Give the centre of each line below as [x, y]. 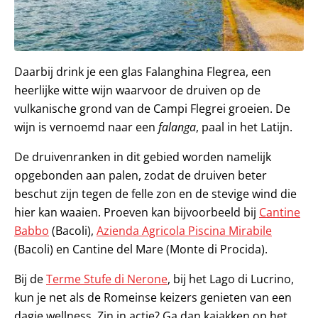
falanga [177, 127]
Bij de [30, 279]
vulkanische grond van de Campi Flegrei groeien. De [152, 108]
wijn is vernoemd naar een [86, 127]
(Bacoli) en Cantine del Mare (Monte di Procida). [141, 249]
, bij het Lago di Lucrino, [231, 279]
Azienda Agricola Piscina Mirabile [184, 230]
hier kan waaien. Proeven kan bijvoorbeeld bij [137, 212]
